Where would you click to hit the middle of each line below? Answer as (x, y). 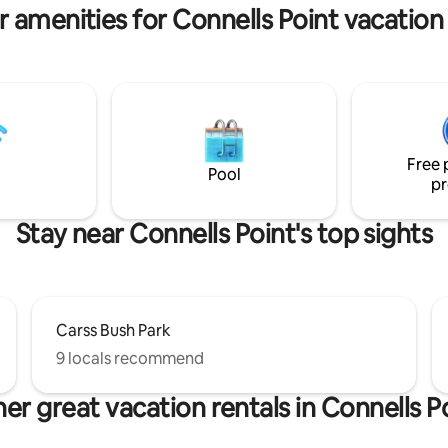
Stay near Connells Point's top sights (224, 233)
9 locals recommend (130, 358)
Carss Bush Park (113, 330)
